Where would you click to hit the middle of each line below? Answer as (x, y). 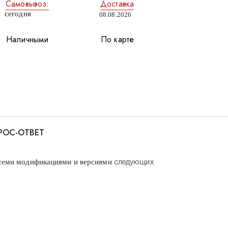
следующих (133, 162)
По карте (117, 40)
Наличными (27, 40)
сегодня (18, 14)
